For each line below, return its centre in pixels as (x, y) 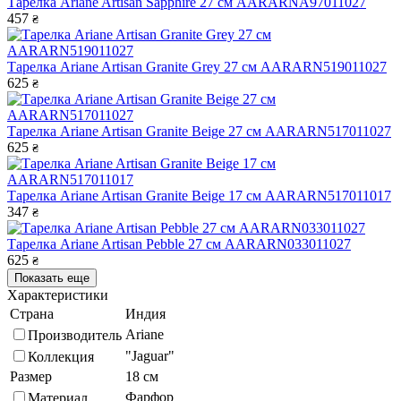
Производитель (75, 335)
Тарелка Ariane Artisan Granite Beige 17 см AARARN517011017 (199, 195)
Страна (32, 313)
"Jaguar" (150, 355)
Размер (31, 376)
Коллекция (61, 356)
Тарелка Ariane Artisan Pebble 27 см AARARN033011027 (179, 243)
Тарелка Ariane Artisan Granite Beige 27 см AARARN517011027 (199, 131)
